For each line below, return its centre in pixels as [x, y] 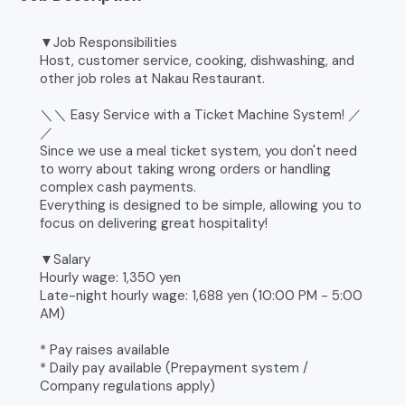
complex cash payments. [118, 187]
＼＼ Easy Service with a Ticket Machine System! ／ [201, 114]
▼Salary [66, 259]
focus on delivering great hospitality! [154, 223]
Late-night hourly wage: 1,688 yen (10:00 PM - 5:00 [202, 295]
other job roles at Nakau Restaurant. [153, 78]
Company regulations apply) [128, 386]
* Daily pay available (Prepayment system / [174, 367]
